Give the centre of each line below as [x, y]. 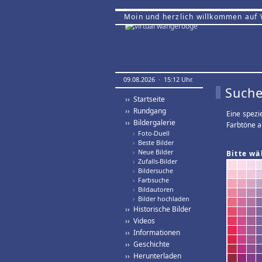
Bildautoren [154, 189]
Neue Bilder [154, 152]
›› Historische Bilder [158, 209]
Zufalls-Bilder [156, 161]
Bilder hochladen [162, 199]
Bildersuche [154, 170]
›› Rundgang [146, 111]
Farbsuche [152, 180]
